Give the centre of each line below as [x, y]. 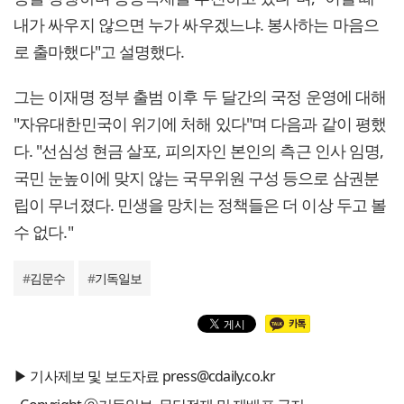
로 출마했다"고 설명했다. [99, 52]
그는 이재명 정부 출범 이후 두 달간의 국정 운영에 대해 [200, 97]
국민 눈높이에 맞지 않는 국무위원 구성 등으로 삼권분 [196, 178]
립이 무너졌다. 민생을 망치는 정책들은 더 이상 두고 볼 [200, 205]
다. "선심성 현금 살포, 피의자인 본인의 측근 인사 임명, [199, 151]
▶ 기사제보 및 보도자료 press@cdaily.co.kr [145, 376]
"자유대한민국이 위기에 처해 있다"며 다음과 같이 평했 [200, 124]
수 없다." [43, 232]
